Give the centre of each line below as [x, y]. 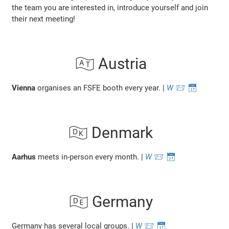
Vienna [24, 88]
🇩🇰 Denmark [111, 133]
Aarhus [24, 157]
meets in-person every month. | [91, 157]
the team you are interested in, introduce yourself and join [110, 8]
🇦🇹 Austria [111, 64]
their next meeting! [44, 19]
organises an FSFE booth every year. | [101, 88]
